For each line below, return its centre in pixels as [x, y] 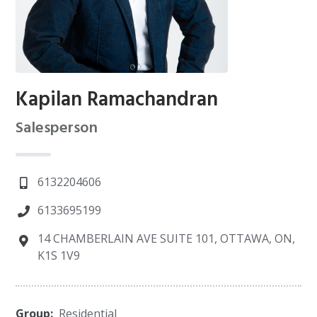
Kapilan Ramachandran [117, 100]
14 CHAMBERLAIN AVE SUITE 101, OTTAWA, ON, [166, 238]
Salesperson [57, 128]
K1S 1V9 [58, 255]
